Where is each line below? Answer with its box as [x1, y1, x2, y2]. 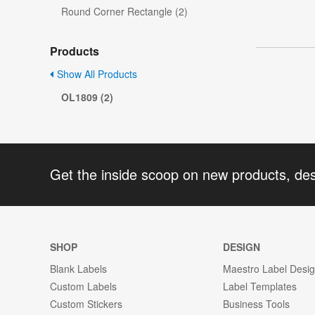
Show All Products [54, 67, 137, 82]
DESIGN [223, 239, 261, 254]
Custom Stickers [50, 296, 122, 311]
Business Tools [223, 296, 290, 311]
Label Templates [223, 278, 297, 293]
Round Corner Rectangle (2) [61, 4, 188, 19]
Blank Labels [50, 261, 107, 276]
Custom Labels [50, 278, 117, 293]
